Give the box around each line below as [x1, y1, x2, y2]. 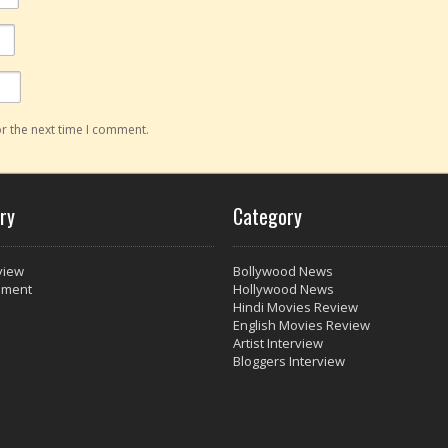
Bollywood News [233, 261, 333, 280]
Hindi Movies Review [233, 297, 358, 316]
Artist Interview [233, 333, 323, 352]
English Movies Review [233, 315, 370, 334]
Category [233, 200, 302, 231]
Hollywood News [233, 279, 334, 298]
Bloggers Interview [233, 351, 345, 370]
